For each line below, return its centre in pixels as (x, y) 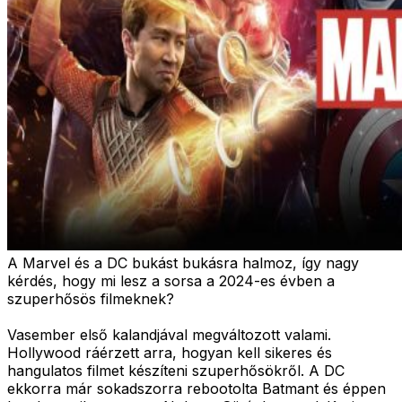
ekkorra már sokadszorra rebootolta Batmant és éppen (197, 388)
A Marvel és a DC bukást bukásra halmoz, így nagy (183, 262)
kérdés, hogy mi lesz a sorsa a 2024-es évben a (171, 280)
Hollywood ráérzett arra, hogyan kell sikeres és (170, 352)
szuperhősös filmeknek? (91, 298)
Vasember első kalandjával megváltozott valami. (169, 334)
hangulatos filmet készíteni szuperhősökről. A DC (176, 370)
